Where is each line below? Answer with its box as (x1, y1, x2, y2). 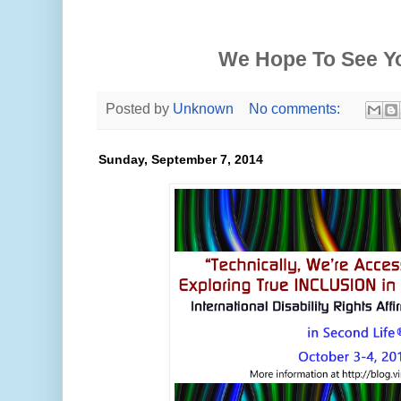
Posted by (106, 100, 173, 117)
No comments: (248, 100, 344, 117)
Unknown (173, 100, 234, 117)
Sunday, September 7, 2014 (98, 152, 263, 167)
